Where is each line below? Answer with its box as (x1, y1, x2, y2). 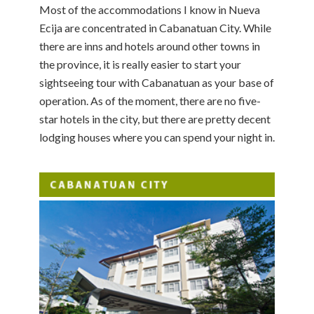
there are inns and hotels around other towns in (39, 39, 260, 53)
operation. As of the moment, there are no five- (39, 94, 261, 108)
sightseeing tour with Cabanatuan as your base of (39, 76, 274, 90)
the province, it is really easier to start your (39, 57, 241, 71)
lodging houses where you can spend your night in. (39, 130, 275, 144)
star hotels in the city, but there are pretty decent (39, 112, 271, 126)
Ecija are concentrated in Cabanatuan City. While (39, 21, 271, 35)
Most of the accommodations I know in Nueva (39, 3, 260, 17)
